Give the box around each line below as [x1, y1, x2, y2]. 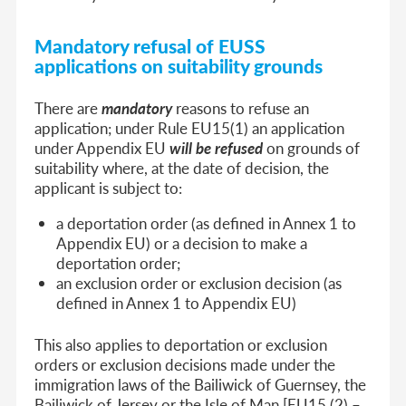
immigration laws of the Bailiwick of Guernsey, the [34, 372, 367, 395]
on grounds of [263, 136, 361, 159]
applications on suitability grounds [34, 52, 324, 79]
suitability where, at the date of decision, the [34, 156, 330, 179]
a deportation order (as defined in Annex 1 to [56, 211, 357, 234]
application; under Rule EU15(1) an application [34, 116, 345, 139]
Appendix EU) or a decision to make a [56, 231, 308, 254]
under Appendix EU [34, 136, 170, 159]
